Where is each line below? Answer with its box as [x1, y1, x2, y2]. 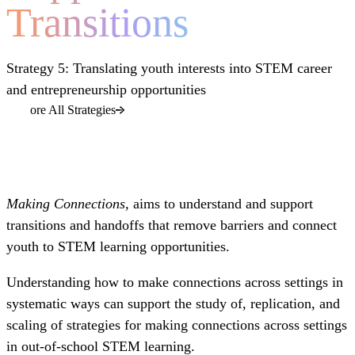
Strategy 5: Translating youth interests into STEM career [6, 60, 332, 77]
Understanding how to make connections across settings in [6, 274, 343, 291]
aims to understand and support [133, 196, 313, 212]
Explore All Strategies [6, 103, 116, 117]
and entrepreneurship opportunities [6, 82, 206, 98]
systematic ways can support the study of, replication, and [6, 296, 340, 312]
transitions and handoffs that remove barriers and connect [6, 217, 337, 234]
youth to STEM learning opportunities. [6, 239, 230, 255]
